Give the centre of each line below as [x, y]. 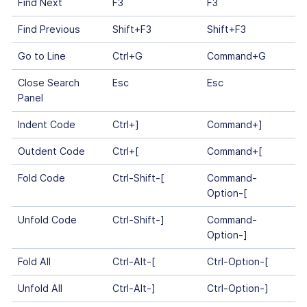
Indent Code [46, 124]
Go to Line [41, 56]
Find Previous [49, 29]
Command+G [236, 56]
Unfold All [40, 288]
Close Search [48, 82]
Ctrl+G [127, 56]
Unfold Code [47, 219]
